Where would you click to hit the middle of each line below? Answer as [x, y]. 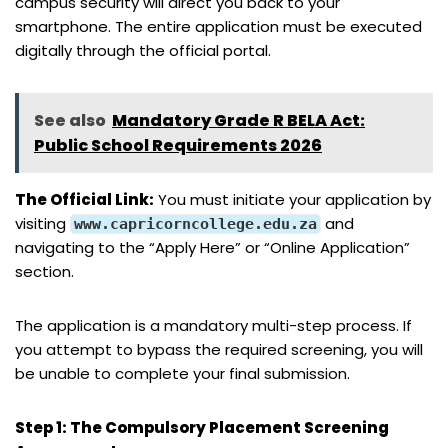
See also [70, 120]
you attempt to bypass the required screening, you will [219, 349]
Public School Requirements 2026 [178, 145]
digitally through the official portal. [143, 50]
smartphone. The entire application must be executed [218, 26]
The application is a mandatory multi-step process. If [213, 325]
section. [44, 271]
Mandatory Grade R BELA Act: [238, 120]
